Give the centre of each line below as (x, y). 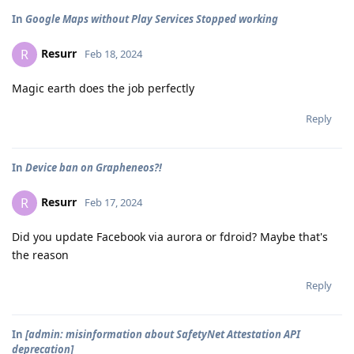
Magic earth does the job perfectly (103, 88)
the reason (40, 254)
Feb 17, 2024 (113, 202)
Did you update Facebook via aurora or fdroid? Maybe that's (170, 236)
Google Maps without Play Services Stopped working (152, 19)
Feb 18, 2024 (113, 53)
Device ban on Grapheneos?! (94, 167)
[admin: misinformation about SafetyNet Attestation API (163, 334)
